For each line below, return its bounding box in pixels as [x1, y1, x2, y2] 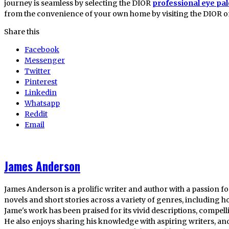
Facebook [25, 44, 59, 54]
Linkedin [25, 87, 57, 97]
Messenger [25, 55, 65, 65]
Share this [4, 27, 39, 36]
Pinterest [25, 77, 57, 86]
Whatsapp [25, 98, 60, 108]
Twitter [25, 66, 51, 76]
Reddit [25, 109, 48, 119]
